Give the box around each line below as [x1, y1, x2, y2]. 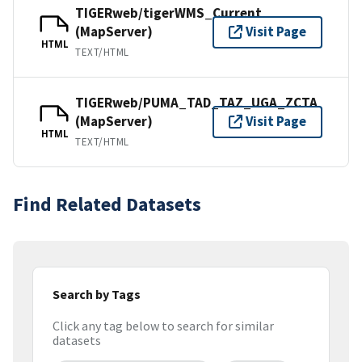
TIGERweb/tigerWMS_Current [75, 3, 262, 22]
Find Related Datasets [13, 191, 201, 217]
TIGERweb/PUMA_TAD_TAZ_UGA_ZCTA [75, 93, 318, 112]
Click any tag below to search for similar [53, 318, 274, 335]
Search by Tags [53, 285, 141, 302]
